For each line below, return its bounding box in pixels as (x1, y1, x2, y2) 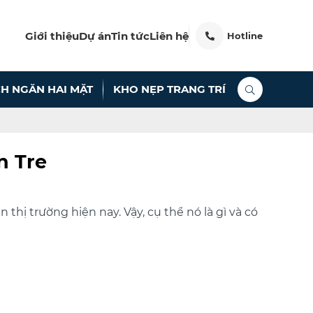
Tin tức (111, 29, 150, 43)
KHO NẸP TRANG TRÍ (113, 82, 226, 96)
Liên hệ (150, 29, 189, 43)
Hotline (227, 30, 263, 42)
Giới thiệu (25, 29, 79, 43)
